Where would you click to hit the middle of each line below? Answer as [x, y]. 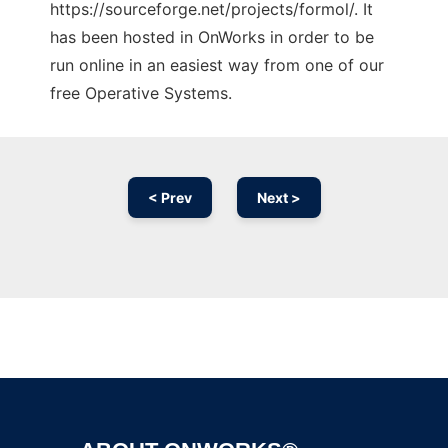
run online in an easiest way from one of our [217, 65]
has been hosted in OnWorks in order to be [212, 37]
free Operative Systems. [141, 93]
